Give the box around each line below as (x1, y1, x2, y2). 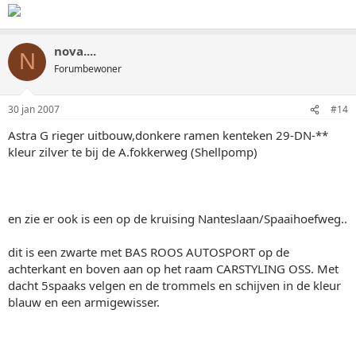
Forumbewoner (54, 61, 122, 75)
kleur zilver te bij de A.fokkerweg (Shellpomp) (8, 144, 257, 160)
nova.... (54, 42, 96, 59)
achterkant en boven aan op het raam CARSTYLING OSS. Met (8, 261, 339, 277)
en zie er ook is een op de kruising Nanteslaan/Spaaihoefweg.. (8, 211, 347, 226)
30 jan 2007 (8, 103, 60, 116)
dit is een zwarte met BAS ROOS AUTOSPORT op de (8, 244, 289, 260)
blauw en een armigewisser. (8, 294, 160, 310)
